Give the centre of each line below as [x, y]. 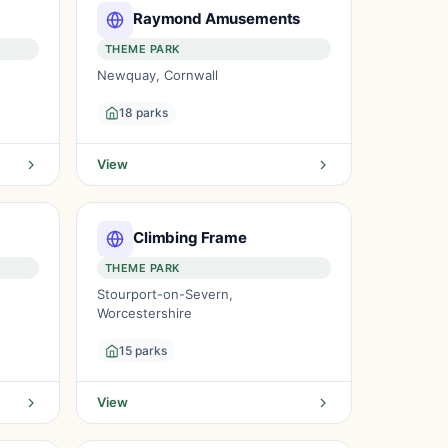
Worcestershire [144, 313]
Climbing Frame [190, 237]
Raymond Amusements [217, 18]
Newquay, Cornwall [157, 75]
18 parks [143, 112]
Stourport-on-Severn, [165, 294]
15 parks [143, 350]
